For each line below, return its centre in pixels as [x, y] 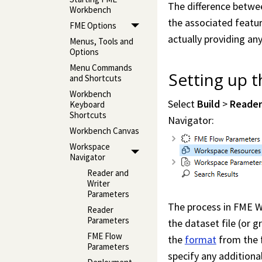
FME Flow [104, 236]
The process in [200, 207]
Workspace [89, 147]
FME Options [93, 26]
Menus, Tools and [101, 42]
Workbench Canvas [104, 131]
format [200, 240]
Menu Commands [101, 68]
